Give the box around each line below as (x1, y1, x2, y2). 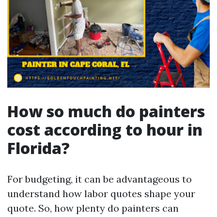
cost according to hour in (7, 119, 202, 140)
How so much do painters (7, 101, 205, 122)
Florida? (7, 138, 70, 158)
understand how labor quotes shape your (7, 187, 195, 200)
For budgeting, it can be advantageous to (7, 173, 192, 185)
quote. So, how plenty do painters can (7, 202, 179, 214)
